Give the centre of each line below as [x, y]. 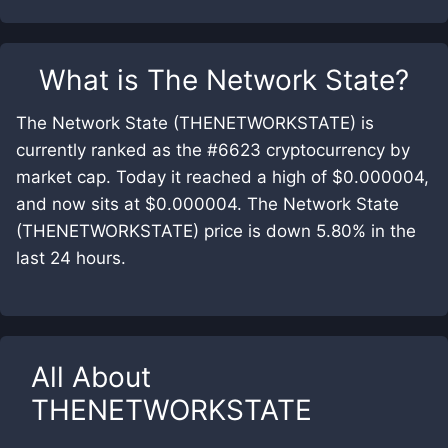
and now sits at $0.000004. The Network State [207, 204]
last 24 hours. [71, 258]
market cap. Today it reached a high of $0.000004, [222, 177]
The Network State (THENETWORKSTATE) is [195, 123]
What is [93, 80]
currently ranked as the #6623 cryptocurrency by [213, 150]
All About [91, 377]
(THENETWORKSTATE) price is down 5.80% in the [216, 231]
